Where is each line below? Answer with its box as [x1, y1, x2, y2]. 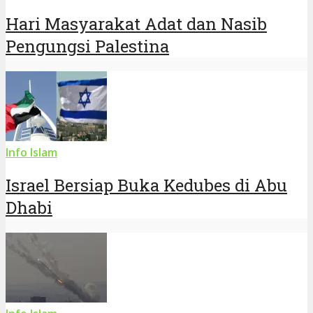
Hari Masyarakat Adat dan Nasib [6, 13, 267, 36]
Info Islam [6, 145, 57, 161]
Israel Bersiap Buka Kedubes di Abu [6, 174, 287, 197]
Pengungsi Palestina [6, 35, 169, 58]
